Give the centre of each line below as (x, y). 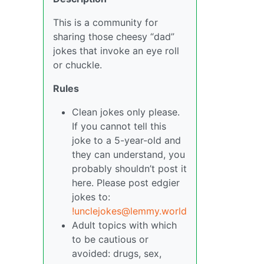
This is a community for (105, 23)
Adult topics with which (124, 225)
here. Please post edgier (126, 183)
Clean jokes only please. (126, 112)
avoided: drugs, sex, (117, 254)
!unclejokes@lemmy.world (129, 211)
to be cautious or (110, 240)
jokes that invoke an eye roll (116, 51)
